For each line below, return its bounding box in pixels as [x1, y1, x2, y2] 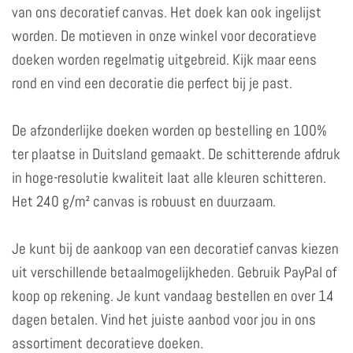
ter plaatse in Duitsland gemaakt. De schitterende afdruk [12, 143, 340, 164]
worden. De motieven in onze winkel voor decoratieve [12, 25, 317, 46]
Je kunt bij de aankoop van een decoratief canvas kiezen [12, 238, 339, 258]
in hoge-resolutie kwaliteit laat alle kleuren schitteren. [12, 167, 326, 188]
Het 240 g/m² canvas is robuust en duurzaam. [12, 191, 276, 211]
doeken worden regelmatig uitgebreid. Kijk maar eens [12, 49, 317, 69]
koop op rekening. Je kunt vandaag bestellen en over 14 [12, 285, 334, 306]
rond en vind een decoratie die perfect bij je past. [12, 72, 292, 93]
